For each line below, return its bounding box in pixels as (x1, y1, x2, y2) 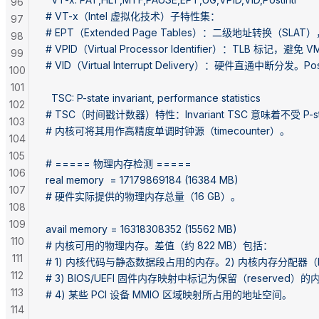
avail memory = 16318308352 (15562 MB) (46, 222, 237, 235)
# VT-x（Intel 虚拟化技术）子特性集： (46, 9, 220, 22)
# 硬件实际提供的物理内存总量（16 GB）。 (46, 189, 241, 202)
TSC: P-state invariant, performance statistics (46, 91, 261, 104)
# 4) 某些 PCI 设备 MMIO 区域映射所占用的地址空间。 (46, 288, 292, 300)
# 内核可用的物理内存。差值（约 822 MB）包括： (46, 239, 273, 251)
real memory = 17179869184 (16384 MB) (46, 173, 239, 186)
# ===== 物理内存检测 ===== (46, 157, 192, 169)
